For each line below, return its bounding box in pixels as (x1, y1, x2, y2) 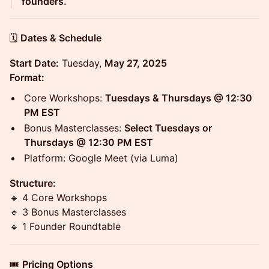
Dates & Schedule (20, 32, 101, 44)
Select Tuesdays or (124, 122, 212, 134)
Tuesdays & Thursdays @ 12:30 (105, 92, 252, 104)
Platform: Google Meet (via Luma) (24, 152, 178, 164)
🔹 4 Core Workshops (10, 192, 107, 204)
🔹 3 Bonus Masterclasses (10, 206, 126, 218)
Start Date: (10, 57, 59, 69)
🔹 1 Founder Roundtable (10, 220, 121, 232)
